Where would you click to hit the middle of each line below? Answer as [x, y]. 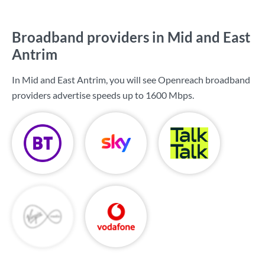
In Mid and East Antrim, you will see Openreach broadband [131, 80]
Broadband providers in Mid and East [131, 37]
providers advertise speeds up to [79, 95]
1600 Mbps [169, 95]
